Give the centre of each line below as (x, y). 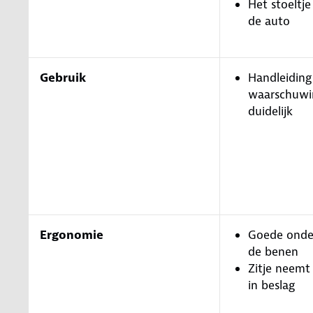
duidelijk (270, 111)
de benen (273, 251)
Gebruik (63, 77)
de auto (269, 21)
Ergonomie (72, 234)
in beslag (271, 285)
